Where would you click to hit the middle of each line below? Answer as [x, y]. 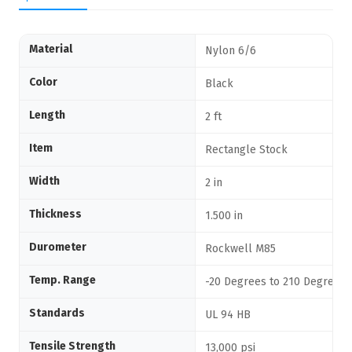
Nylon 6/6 [231, 51]
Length [47, 115]
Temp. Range [62, 280]
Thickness [55, 214]
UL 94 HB [228, 315]
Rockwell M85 [240, 249]
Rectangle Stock [246, 150]
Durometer [58, 247]
